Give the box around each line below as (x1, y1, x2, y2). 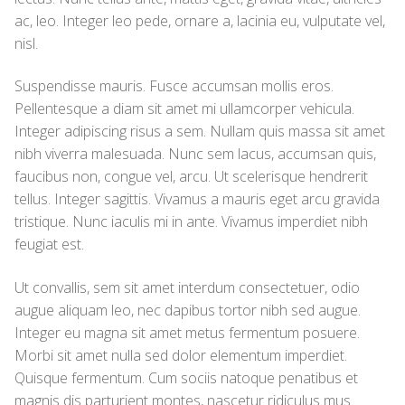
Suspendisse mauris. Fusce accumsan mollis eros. (14, 76, 334, 97)
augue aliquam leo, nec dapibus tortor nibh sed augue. (14, 299, 361, 320)
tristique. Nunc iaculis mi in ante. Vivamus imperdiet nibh (14, 212, 368, 232)
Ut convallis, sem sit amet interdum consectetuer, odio (14, 277, 360, 297)
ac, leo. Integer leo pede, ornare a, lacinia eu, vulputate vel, (14, 10, 385, 31)
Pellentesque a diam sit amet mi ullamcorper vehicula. (14, 99, 354, 119)
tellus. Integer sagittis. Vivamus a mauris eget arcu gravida (14, 189, 380, 210)
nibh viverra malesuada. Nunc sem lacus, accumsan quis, (14, 144, 376, 165)
